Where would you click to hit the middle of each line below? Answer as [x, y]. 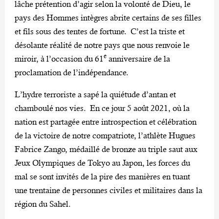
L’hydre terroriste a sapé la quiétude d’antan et [95, 94]
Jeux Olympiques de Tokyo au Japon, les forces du [102, 163]
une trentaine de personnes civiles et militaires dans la [109, 190]
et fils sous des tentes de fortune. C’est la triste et [100, 31]
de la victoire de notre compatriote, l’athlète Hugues [105, 135]
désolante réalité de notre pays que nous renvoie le [102, 45]
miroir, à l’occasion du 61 [59, 58]
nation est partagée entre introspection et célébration [106, 121]
